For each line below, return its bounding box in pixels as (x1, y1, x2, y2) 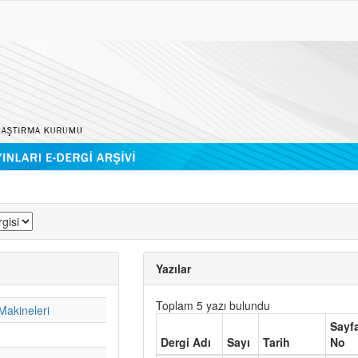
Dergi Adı (161, 333, 212, 350)
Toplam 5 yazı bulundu (156, 296, 271, 313)
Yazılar (156, 260, 192, 276)
